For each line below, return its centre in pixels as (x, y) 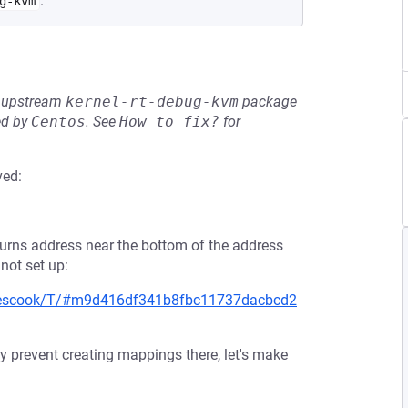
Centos (58, 122)
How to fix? (169, 122)
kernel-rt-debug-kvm (152, 102)
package (268, 102)
